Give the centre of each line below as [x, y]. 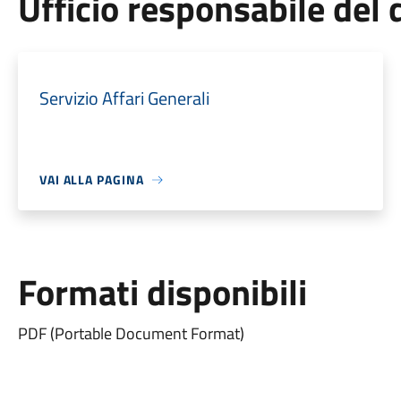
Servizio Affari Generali [124, 98]
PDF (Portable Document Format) [131, 333]
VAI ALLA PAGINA [91, 179]
